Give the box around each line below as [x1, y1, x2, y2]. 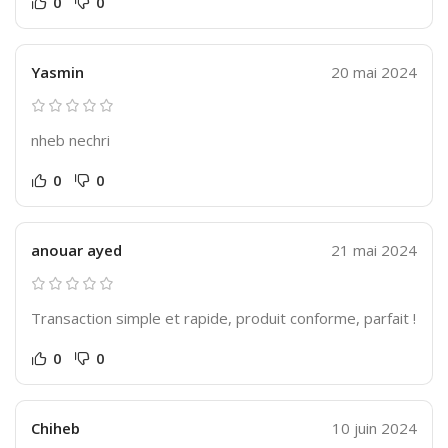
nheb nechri [31, 129, 110, 150]
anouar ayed [31, 239, 122, 260]
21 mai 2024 [331, 239, 417, 260]
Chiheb [31, 417, 80, 438]
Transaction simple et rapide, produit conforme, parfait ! [31, 307, 416, 328]
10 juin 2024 [332, 417, 417, 438]
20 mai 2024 [331, 61, 417, 82]
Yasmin [31, 61, 84, 82]
